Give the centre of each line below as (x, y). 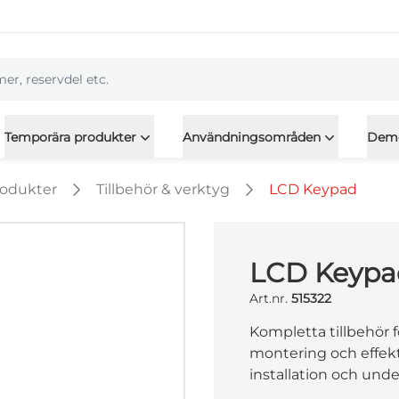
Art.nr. (269, 298)
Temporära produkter (70, 137)
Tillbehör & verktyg (163, 189)
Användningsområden (251, 137)
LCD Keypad (313, 189)
